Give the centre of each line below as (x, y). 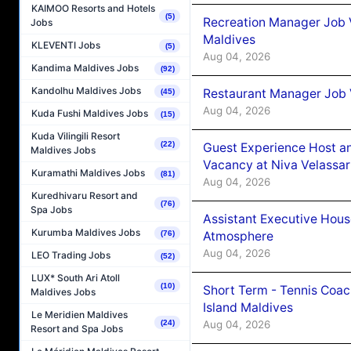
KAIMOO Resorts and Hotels (93, 9)
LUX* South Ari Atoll (76, 278)
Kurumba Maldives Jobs (86, 233)
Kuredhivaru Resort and (85, 196)
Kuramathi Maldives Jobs (88, 173)
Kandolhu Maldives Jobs (86, 91)
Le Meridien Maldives (80, 315)
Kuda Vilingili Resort (76, 136)
